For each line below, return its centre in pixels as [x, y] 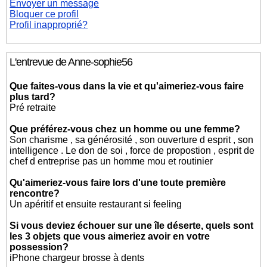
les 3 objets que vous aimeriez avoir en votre [110, 236]
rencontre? [35, 193]
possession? [39, 247]
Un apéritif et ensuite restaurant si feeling [96, 204]
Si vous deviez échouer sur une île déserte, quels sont [132, 226]
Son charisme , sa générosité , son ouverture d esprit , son [132, 140]
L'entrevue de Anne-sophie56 [71, 62]
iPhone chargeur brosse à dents [77, 258]
